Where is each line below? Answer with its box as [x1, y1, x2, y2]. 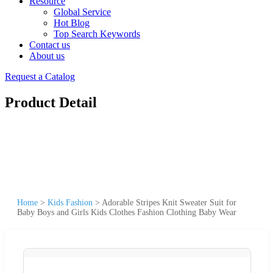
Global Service [54, 7, 111, 17]
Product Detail [5, 94, 97, 110]
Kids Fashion [48, 197, 93, 207]
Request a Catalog [5, 71, 75, 82]
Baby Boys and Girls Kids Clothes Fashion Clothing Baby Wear [17, 207, 236, 217]
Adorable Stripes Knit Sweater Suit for [102, 197, 236, 207]
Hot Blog [54, 18, 90, 28]
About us [29, 51, 65, 61]
